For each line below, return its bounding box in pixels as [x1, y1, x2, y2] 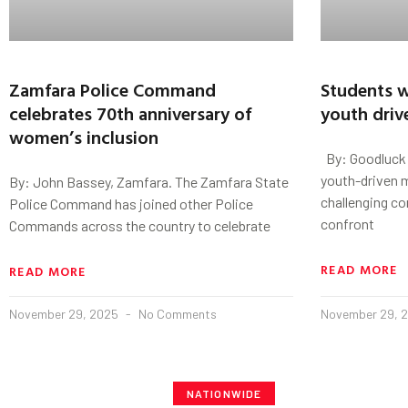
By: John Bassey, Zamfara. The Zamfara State [9, 172, 289, 190]
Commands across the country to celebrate [9, 216, 270, 234]
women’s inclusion [9, 122, 163, 150]
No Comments [136, 305, 217, 321]
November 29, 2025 [9, 305, 121, 321]
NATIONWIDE [186, 386, 262, 400]
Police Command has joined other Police [9, 194, 253, 212]
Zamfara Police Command [9, 75, 216, 103]
